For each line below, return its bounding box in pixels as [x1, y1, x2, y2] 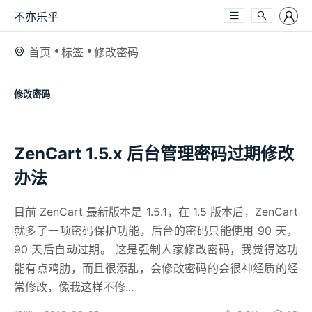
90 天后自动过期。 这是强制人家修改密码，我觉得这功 [14, 242, 298, 256]
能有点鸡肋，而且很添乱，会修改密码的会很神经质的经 [14, 260, 298, 275]
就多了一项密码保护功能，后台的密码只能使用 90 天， [14, 223, 298, 237]
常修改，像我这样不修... [14, 279, 134, 294]
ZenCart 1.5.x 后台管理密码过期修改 [14, 143, 294, 164]
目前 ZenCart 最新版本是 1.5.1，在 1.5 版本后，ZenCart [14, 204, 298, 219]
